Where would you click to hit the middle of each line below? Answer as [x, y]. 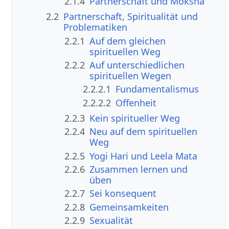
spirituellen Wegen [131, 75]
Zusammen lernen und [139, 169]
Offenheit [136, 102]
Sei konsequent [123, 193]
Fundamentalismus [157, 89]
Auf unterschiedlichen [137, 65]
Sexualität [111, 221]
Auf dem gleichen [128, 41]
